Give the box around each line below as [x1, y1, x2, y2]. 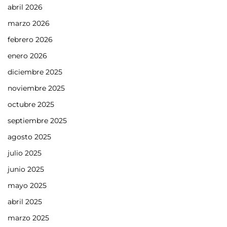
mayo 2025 [8, 180, 47, 190]
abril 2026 [8, 2, 43, 12]
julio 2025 [8, 148, 42, 158]
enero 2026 [8, 51, 47, 60]
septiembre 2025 [8, 116, 67, 125]
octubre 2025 [8, 99, 54, 109]
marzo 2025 [8, 213, 49, 222]
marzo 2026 [8, 18, 50, 28]
